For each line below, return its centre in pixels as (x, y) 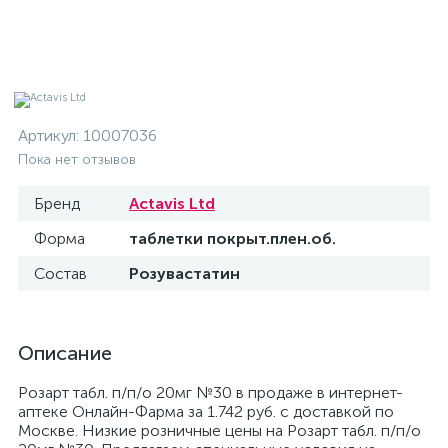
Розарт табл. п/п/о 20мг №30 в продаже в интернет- (210, 392)
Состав (60, 273)
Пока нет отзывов (77, 159)
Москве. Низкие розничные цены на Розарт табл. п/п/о (219, 430)
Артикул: (50, 135)
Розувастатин (184, 273)
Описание (65, 353)
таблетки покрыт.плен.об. (232, 238)
